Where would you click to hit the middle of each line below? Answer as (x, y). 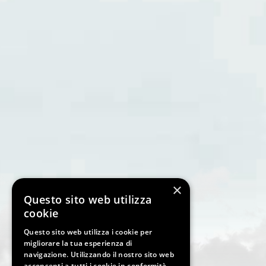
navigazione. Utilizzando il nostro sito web (99, 254)
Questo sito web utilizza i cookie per (88, 232)
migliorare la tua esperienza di (78, 243)
